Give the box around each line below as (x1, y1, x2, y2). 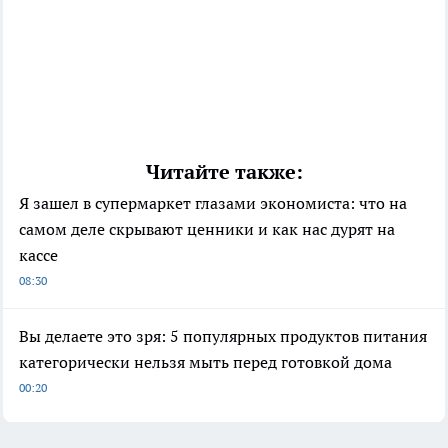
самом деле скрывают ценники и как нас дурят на (19, 219, 395, 240)
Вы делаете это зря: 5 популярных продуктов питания (19, 326, 427, 347)
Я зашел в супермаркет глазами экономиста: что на (19, 193, 407, 214)
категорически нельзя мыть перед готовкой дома (19, 352, 392, 373)
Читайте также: (145, 159, 303, 186)
